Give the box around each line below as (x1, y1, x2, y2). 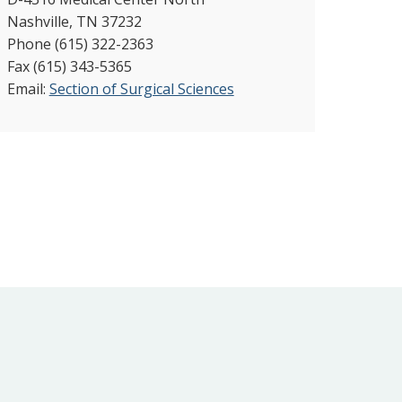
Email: (6, 79, 49, 100)
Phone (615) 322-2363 (6, 34, 153, 55)
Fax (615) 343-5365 (6, 57, 132, 77)
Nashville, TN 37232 (6, 12, 142, 32)
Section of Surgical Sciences (48, 79, 234, 100)
